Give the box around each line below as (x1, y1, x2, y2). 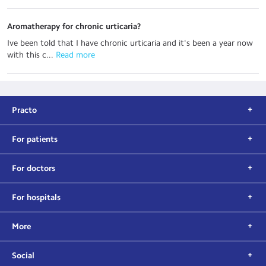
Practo (12, 105, 37, 115)
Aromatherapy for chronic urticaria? (7, 21, 141, 31)
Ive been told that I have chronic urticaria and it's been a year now (7, 38, 253, 48)
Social (12, 251, 34, 261)
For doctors (12, 163, 55, 173)
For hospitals (12, 192, 61, 202)
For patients (12, 134, 58, 144)
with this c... (7, 50, 53, 60)
